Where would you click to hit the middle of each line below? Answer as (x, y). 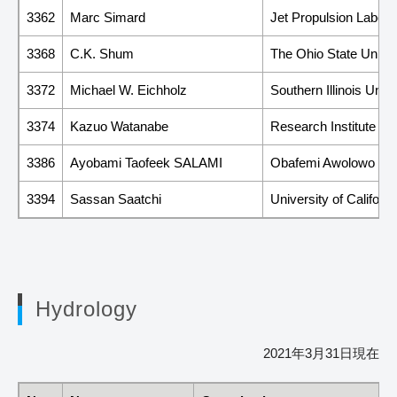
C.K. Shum (102, 53)
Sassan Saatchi (116, 198)
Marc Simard (108, 17)
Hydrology (86, 308)
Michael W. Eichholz (128, 90)
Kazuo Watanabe (119, 126)
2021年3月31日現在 (321, 353)
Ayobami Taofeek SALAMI (146, 162)
